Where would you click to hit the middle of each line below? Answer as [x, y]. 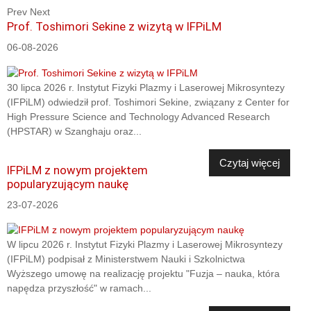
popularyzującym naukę [68, 184]
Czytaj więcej [250, 162]
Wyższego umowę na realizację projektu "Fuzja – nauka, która [143, 274]
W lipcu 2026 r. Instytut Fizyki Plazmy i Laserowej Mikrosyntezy [145, 245]
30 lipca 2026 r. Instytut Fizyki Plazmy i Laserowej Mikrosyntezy [146, 87]
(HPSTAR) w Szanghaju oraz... [74, 131]
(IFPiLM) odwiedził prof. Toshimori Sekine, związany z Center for [148, 102]
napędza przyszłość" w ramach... [79, 288]
